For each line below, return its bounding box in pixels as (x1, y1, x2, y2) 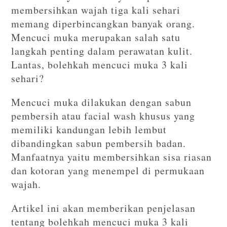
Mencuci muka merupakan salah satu (11, 30, 181, 44)
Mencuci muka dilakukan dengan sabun (11, 95, 192, 109)
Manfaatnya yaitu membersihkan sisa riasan (11, 150, 212, 164)
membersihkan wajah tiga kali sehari (11, 3, 181, 17)
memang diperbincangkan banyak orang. (11, 17, 196, 30)
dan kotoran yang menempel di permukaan (11, 164, 205, 177)
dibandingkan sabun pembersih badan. (11, 136, 186, 150)
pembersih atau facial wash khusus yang (11, 109, 196, 123)
